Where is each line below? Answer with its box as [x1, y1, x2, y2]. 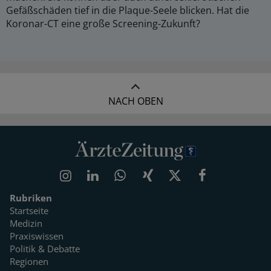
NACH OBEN [108, 94, 163, 108]
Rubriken [10, 192, 52, 204]
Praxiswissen [10, 230, 64, 243]
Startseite [10, 204, 48, 217]
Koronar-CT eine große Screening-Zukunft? [6, 17, 200, 31]
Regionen [10, 255, 48, 268]
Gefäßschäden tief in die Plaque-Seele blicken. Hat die [6, 4, 249, 18]
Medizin [10, 217, 42, 230]
